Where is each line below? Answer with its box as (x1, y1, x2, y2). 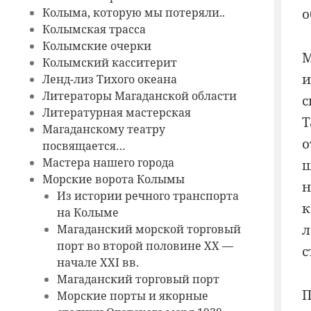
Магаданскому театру (42, 121, 165, 137)
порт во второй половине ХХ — (57, 238, 234, 254)
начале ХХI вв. (57, 255, 140, 271)
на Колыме (57, 205, 119, 221)
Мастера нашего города (42, 155, 174, 171)
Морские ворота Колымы (42, 171, 185, 187)
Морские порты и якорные (57, 288, 209, 304)
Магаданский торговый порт (57, 271, 220, 287)
